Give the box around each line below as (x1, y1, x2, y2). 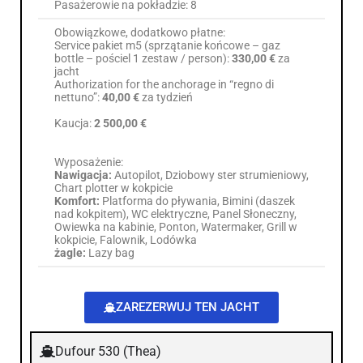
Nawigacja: (54, 168, 114, 181)
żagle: (54, 246, 88, 259)
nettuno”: (54, 90, 100, 104)
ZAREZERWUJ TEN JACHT (116, 299, 259, 314)
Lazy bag (88, 246, 135, 259)
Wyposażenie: (54, 155, 123, 169)
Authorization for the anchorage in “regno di (54, 77, 274, 91)
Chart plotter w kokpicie (54, 181, 173, 194)
